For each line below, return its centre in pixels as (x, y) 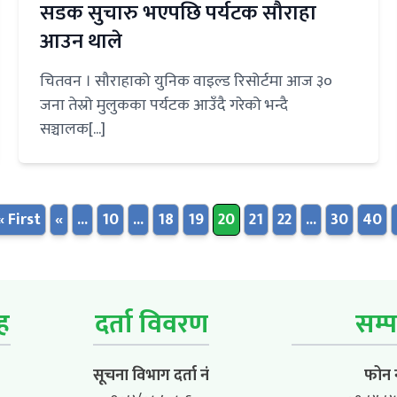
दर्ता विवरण (151, 325)
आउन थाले (82, 42)
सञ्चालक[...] (73, 130)
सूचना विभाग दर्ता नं (151, 376)
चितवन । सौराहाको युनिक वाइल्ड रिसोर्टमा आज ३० (187, 82)
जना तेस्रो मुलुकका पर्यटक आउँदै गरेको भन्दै (164, 106)
